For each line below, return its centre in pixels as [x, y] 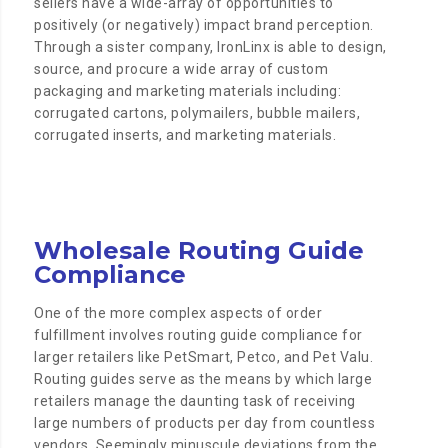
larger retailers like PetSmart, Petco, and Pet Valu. [204, 357]
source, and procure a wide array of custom [181, 69]
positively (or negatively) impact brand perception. [204, 25]
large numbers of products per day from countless [205, 423]
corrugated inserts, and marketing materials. [185, 135]
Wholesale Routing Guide [199, 251]
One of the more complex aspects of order [178, 313]
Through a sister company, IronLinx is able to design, [210, 47]
